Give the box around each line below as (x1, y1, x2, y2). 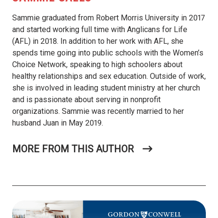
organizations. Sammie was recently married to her (12, 107, 184, 116)
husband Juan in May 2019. (12, 118, 103, 128)
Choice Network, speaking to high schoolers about (12, 60, 182, 70)
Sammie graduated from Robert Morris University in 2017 (12, 13, 205, 23)
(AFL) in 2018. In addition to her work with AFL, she (12, 36, 183, 46)
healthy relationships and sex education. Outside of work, (12, 72, 206, 81)
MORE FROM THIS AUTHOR (12, 143, 134, 155)
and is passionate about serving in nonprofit (12, 95, 161, 105)
